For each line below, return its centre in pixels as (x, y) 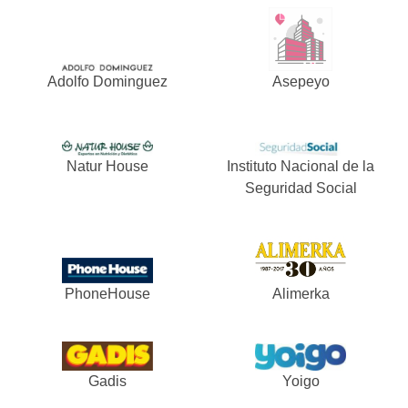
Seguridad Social (301, 189)
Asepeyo (301, 81)
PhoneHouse (107, 294)
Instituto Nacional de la (301, 167)
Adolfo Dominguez (107, 81)
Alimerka (301, 294)
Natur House (107, 167)
